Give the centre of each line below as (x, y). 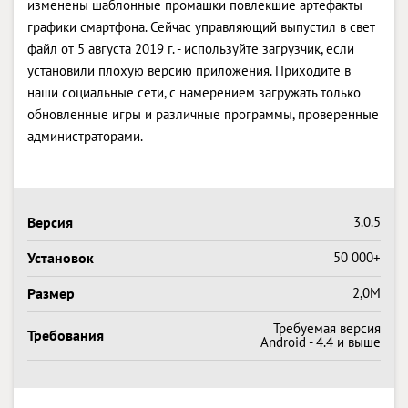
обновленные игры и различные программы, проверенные (203, 114)
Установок (61, 257)
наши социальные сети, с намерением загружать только (194, 92)
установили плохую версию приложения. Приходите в (189, 70)
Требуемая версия (327, 328)
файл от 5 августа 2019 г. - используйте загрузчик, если (191, 48)
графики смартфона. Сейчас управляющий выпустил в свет (201, 26)
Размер (51, 293)
